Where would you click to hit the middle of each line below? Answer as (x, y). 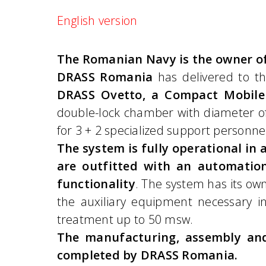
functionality (96, 184)
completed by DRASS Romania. (147, 255)
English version (97, 20)
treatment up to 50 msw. (125, 219)
